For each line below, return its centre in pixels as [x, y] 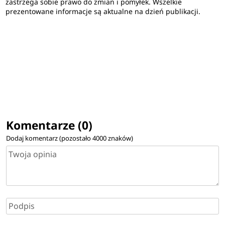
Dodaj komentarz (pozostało [49, 138]
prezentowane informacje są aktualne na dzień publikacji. [103, 12]
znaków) [120, 138]
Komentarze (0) [49, 126]
